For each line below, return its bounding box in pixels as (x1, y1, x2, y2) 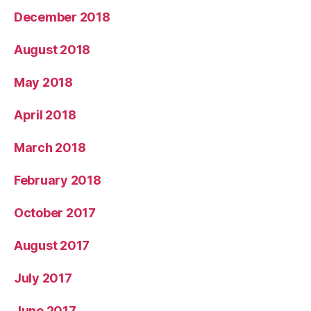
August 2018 (14, 42, 91, 58)
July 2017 (14, 271, 72, 286)
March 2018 (14, 140, 86, 155)
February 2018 (14, 173, 101, 188)
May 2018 (14, 75, 73, 90)
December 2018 (14, 10, 110, 25)
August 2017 (14, 238, 90, 253)
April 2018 (14, 108, 76, 123)
